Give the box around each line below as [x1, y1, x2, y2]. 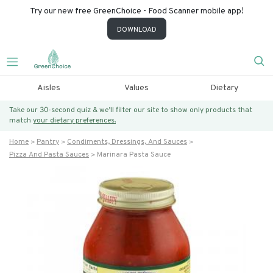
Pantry [37, 137, 59, 147]
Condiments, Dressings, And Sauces [67, 137, 187, 147]
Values [124, 83, 149, 93]
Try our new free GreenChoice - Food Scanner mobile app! [29, 6, 244, 16]
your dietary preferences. [33, 116, 116, 126]
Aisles [37, 83, 60, 93]
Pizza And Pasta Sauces [9, 150, 89, 160]
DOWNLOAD [116, 25, 157, 35]
